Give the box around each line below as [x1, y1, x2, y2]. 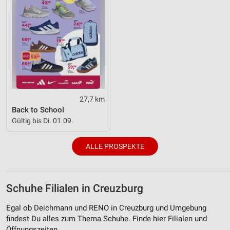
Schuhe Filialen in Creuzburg [6, 182, 143, 195]
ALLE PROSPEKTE [86, 142, 144, 151]
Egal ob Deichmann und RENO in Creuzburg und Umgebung [6, 203, 206, 213]
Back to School [12, 105, 64, 114]
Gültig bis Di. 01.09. [12, 116, 73, 125]
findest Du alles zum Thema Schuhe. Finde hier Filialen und [6, 214, 207, 223]
